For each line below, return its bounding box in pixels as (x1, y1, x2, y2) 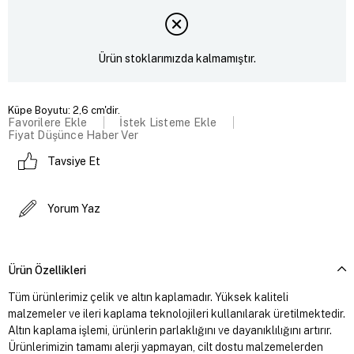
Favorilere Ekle (8, 115, 88, 129)
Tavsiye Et (47, 154, 100, 168)
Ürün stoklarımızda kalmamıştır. (98, 52, 256, 66)
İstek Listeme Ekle (119, 115, 217, 129)
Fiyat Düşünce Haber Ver (8, 128, 139, 141)
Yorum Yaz (47, 201, 100, 215)
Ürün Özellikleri (8, 263, 86, 277)
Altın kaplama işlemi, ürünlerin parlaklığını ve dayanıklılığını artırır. (8, 323, 332, 337)
